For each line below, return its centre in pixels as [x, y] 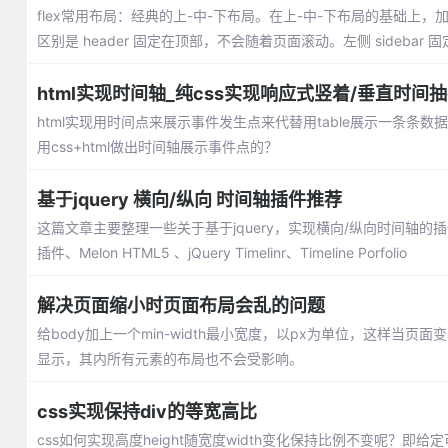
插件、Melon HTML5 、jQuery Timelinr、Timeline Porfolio [221, 252]
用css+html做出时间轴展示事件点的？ [157, 146]
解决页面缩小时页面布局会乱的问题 [180, 305]
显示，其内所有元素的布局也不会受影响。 [169, 358]
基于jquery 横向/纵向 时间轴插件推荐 [189, 199]
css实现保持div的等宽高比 [146, 411]
